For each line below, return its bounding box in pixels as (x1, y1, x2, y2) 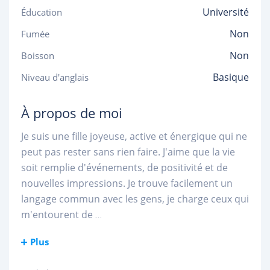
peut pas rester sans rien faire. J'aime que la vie (21, 145, 235, 159)
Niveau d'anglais (21, 71, 89, 83)
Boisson (21, 49, 54, 61)
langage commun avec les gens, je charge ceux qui (21, 192, 249, 206)
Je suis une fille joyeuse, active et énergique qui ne (21, 130, 247, 143)
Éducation (21, 6, 62, 18)
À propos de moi (21, 104, 122, 122)
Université (202, 5, 249, 19)
